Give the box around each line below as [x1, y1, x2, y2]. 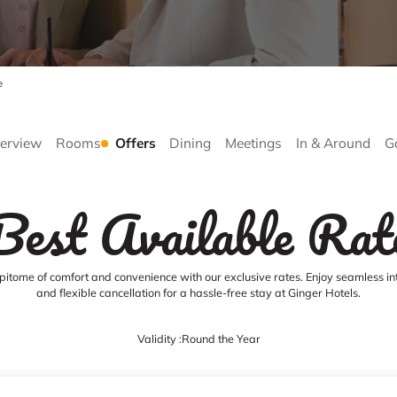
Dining [169, 135, 212, 152]
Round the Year [181, 331, 261, 346]
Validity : [136, 331, 182, 346]
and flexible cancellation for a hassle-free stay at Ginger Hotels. [36, 285, 361, 300]
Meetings [225, 135, 283, 152]
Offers [114, 135, 156, 152]
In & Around [295, 135, 370, 152]
